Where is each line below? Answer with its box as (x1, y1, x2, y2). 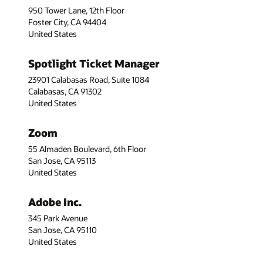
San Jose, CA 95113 (28, 155, 96, 167)
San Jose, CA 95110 (28, 224, 97, 236)
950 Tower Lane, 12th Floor (28, 4, 124, 16)
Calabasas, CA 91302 (28, 85, 102, 97)
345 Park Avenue (28, 213, 87, 224)
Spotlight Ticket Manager (28, 56, 160, 70)
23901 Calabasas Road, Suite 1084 (28, 73, 149, 85)
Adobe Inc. (28, 195, 82, 210)
